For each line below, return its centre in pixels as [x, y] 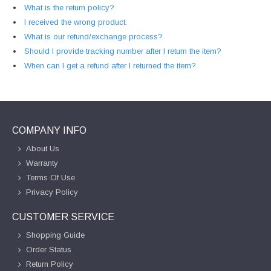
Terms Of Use [51, 177]
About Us [43, 148]
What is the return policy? [69, 7]
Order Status [49, 249]
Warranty [42, 163]
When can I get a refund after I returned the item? [110, 65]
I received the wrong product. [76, 22]
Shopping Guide [55, 235]
